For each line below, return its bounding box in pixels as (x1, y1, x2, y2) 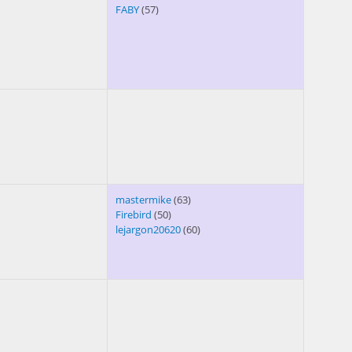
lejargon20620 (115, 222, 181, 237)
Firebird (115, 207, 152, 222)
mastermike (115, 192, 171, 207)
